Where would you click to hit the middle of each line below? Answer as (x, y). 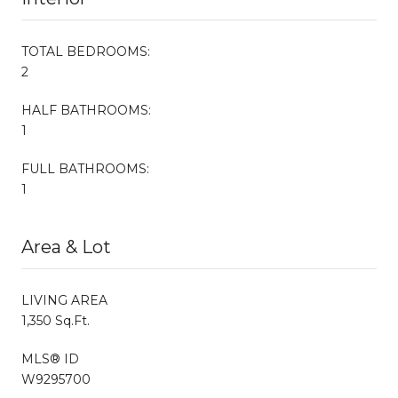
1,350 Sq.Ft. (56, 320)
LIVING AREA (64, 300)
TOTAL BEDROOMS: (86, 51)
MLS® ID (50, 358)
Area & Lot (66, 247)
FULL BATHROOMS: (85, 168)
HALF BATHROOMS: (86, 110)
